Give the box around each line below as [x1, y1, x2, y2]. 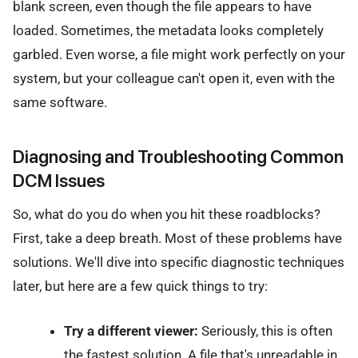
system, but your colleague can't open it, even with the [13, 70, 335, 87]
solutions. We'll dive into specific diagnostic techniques [13, 253, 344, 270]
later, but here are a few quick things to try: [13, 277, 268, 294]
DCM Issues [13, 169, 105, 191]
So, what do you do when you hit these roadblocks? [13, 205, 320, 222]
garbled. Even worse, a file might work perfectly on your [13, 46, 345, 63]
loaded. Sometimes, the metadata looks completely [13, 22, 324, 39]
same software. [13, 94, 107, 111]
